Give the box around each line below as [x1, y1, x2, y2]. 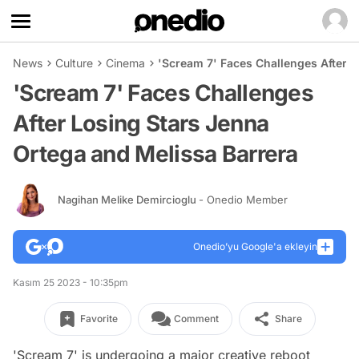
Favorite [79, 313, 118, 325]
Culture [55, 56, 93, 70]
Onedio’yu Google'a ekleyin [193, 240, 317, 252]
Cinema [106, 56, 145, 70]
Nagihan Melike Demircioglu [58, 192, 199, 206]
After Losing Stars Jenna [13, 110, 269, 137]
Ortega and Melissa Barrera [13, 140, 298, 167]
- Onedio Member [199, 192, 288, 206]
